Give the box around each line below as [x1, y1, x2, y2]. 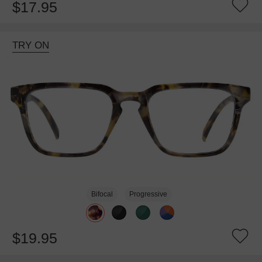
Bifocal [91, 189, 113, 198]
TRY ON [12, 40, 49, 51]
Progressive [129, 189, 167, 198]
